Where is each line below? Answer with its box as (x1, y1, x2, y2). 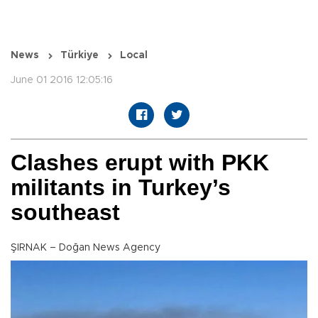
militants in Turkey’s (11, 175, 231, 201)
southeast (11, 199, 120, 226)
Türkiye (60, 50, 99, 61)
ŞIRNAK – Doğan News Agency (11, 243, 160, 253)
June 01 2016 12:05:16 (11, 75, 113, 86)
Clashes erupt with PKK (11, 150, 269, 176)
